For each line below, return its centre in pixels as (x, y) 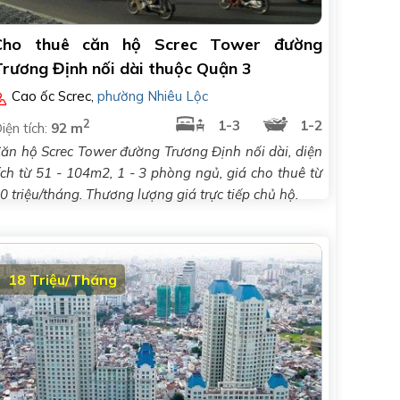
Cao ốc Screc (52, 96)
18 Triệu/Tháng (62, 279)
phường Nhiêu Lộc (153, 96)
